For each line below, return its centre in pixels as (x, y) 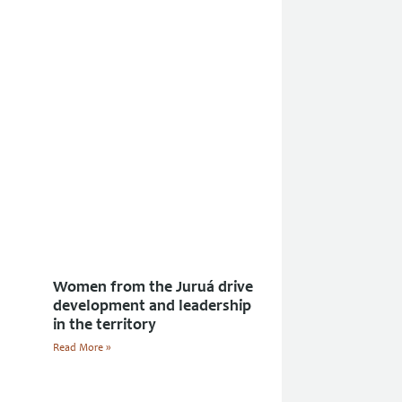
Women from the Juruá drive (153, 288)
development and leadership (152, 307)
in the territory (105, 326)
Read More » (82, 348)
